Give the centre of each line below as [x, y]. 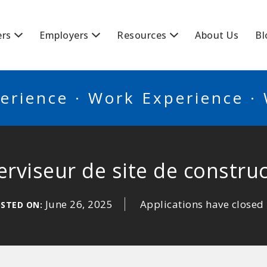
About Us [217, 35]
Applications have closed [202, 204]
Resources [142, 35]
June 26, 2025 [79, 204]
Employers [64, 35]
